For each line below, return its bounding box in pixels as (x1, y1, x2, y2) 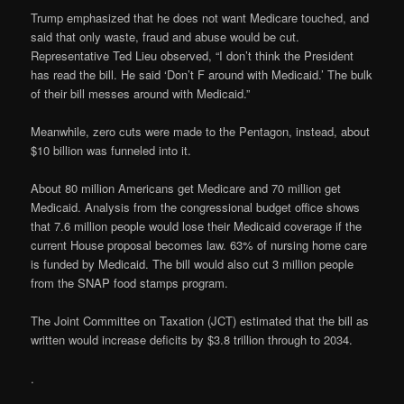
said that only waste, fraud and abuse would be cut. (31, 28, 300, 46)
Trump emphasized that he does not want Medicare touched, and (31, 9, 370, 27)
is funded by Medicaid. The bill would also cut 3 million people (31, 255, 354, 273)
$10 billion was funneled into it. (31, 142, 192, 160)
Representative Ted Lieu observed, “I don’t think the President (31, 47, 354, 65)
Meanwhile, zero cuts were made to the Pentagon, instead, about (31, 123, 371, 141)
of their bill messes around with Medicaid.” (31, 85, 251, 103)
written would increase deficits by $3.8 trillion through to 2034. (31, 331, 353, 349)
